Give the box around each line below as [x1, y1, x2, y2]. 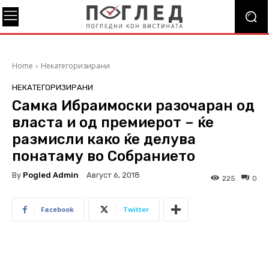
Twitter [123, 205, 149, 214]
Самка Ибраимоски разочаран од [12, 97, 255, 114]
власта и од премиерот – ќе [12, 114, 214, 131]
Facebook [41, 205, 74, 214]
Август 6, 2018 [86, 171, 140, 180]
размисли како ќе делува [12, 131, 196, 148]
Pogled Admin [23, 170, 79, 180]
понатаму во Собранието [12, 148, 195, 165]
